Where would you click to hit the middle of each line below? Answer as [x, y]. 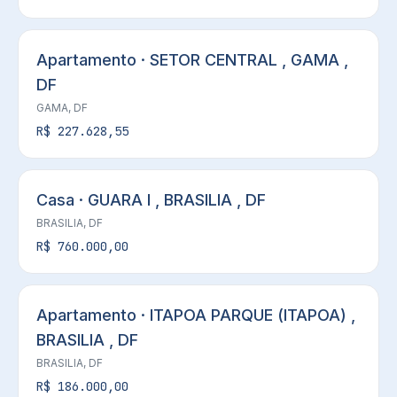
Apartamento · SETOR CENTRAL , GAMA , [192, 60]
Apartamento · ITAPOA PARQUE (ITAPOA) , [196, 315]
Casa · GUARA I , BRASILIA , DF [151, 200]
